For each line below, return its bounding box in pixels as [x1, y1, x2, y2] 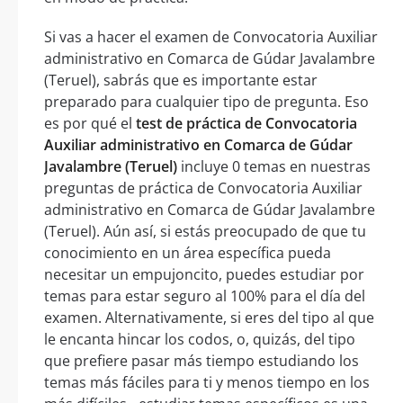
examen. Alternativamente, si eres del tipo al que [44, 307, 374, 327]
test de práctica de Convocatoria [136, 112, 357, 133]
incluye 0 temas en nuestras [177, 156, 371, 176]
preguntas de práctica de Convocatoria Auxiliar [44, 177, 363, 198]
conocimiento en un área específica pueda [44, 242, 331, 263]
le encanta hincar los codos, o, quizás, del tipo [44, 328, 355, 349]
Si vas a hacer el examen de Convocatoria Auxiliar [44, 26, 378, 47]
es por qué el [44, 112, 136, 133]
